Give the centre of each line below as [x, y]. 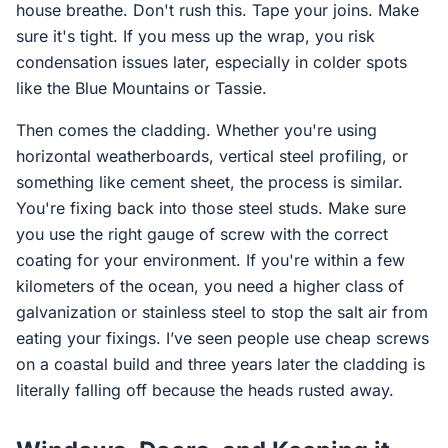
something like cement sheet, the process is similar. [209, 182]
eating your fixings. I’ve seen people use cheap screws [222, 338]
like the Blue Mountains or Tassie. [141, 88]
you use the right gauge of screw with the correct [202, 234]
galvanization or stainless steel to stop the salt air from [222, 312]
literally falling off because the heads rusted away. [205, 390]
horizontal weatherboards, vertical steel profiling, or [212, 156]
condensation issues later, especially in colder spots [211, 62]
